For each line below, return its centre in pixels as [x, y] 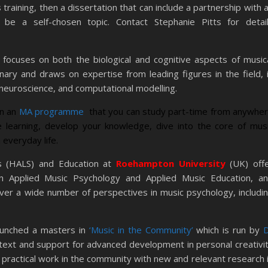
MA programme [53, 111]
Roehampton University [171, 163]
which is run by [230, 230]
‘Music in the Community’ [143, 230]
